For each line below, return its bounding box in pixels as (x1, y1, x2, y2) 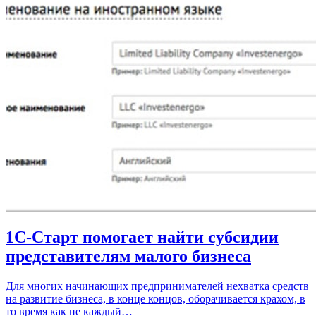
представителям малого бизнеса (6, 247, 251, 266)
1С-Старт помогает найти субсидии (6, 228, 279, 247)
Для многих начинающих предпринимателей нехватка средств (6, 280, 309, 293)
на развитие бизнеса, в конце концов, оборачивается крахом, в (6, 293, 305, 305)
